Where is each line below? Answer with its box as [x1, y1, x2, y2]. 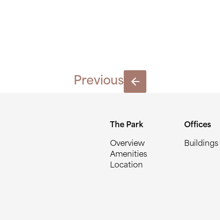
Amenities [110, 151, 147, 159]
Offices [184, 122, 211, 129]
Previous [74, 76, 124, 87]
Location [110, 162, 143, 169]
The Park [110, 122, 143, 129]
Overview [110, 140, 145, 148]
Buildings [184, 140, 219, 148]
